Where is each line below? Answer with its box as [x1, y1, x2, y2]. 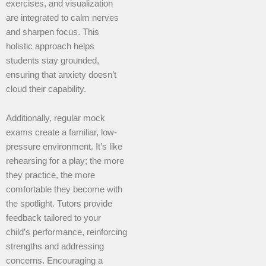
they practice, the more [6, 170, 95, 180]
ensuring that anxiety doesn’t [6, 69, 116, 80]
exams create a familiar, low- [6, 128, 117, 138]
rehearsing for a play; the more [6, 156, 124, 166]
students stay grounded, [6, 55, 99, 65]
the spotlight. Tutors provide [6, 199, 112, 209]
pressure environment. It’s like [6, 142, 122, 152]
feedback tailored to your [6, 213, 101, 223]
